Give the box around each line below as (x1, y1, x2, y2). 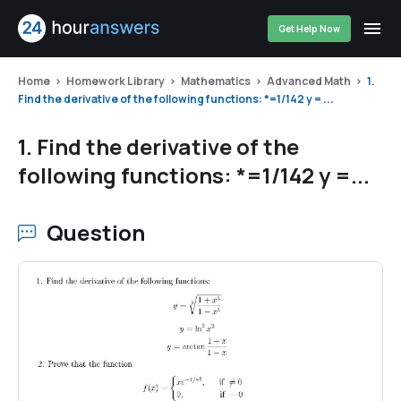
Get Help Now (278, 22, 340, 35)
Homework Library (66, 73, 165, 89)
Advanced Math (267, 73, 351, 89)
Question (47, 218, 146, 247)
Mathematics (181, 73, 251, 89)
